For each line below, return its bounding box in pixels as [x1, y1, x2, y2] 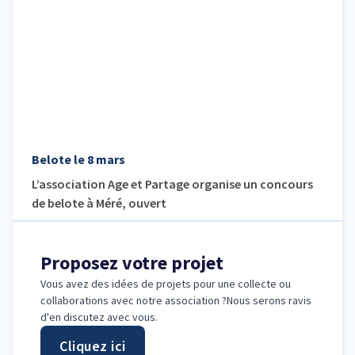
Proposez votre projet [40, 250, 223, 276]
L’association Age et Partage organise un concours [32, 176, 313, 193]
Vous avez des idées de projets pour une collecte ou [40, 277, 291, 292]
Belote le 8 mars [32, 151, 125, 168]
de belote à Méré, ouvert [32, 195, 166, 212]
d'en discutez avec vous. [40, 310, 158, 325]
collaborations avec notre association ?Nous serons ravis [40, 293, 311, 308]
